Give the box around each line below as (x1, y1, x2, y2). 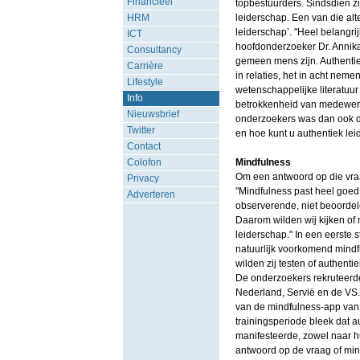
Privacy (126, 173, 159, 184)
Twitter (126, 125, 155, 136)
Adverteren (126, 189, 175, 200)
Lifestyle (126, 76, 163, 88)
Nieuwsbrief (126, 108, 179, 120)
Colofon (126, 157, 162, 168)
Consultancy (126, 44, 182, 55)
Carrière (126, 60, 163, 72)
